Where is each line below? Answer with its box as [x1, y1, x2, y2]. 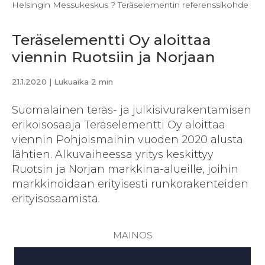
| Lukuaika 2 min [47, 77, 113, 86]
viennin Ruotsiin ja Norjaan [12, 48, 215, 66]
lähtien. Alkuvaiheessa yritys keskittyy [12, 148, 214, 161]
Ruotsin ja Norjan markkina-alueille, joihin [12, 163, 238, 176]
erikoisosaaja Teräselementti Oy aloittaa [12, 118, 225, 131]
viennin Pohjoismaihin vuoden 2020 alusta [12, 133, 243, 146]
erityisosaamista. [12, 192, 100, 205]
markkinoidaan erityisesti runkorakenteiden [12, 177, 248, 190]
